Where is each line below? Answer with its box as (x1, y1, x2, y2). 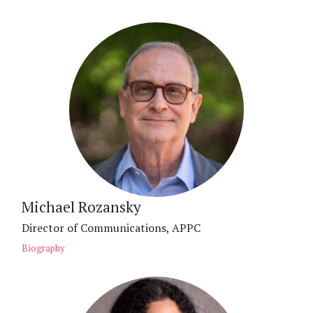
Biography (22, 242, 64, 254)
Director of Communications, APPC (22, 219, 201, 235)
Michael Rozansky (22, 196, 141, 217)
